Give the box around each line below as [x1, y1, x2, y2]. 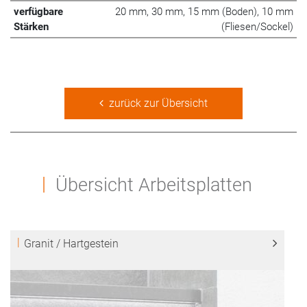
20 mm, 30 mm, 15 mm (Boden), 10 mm [115, 5, 294, 18]
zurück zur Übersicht [103, 96, 208, 110]
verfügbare [13, 5, 63, 18]
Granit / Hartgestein [24, 236, 119, 250]
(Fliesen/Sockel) [221, 20, 294, 33]
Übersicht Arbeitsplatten [55, 173, 252, 196]
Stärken [13, 20, 49, 33]
